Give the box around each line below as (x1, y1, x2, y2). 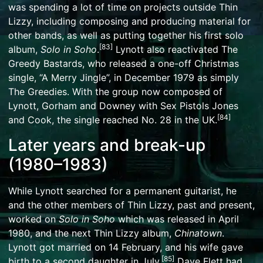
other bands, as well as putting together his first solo (8, 29, 244, 42)
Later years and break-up (8, 134, 205, 155)
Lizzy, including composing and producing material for (8, 15, 251, 28)
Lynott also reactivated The (113, 43, 238, 56)
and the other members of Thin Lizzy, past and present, (8, 198, 255, 211)
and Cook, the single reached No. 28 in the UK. (8, 114, 217, 126)
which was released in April (115, 213, 239, 225)
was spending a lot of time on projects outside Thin (8, 1, 238, 14)
